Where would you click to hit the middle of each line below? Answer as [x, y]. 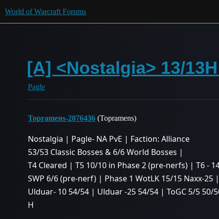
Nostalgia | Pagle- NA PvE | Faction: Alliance [109, 139]
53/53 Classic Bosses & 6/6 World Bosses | [106, 152]
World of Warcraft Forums [45, 11]
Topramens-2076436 [62, 118]
